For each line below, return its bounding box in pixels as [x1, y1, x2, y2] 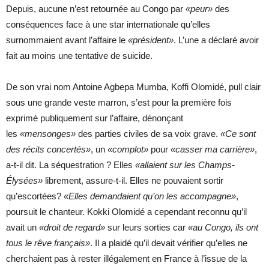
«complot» [107, 144, 148, 154]
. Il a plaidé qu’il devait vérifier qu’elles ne [90, 237, 247, 248]
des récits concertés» [6, 144, 91, 154]
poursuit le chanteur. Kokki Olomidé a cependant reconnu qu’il [6, 206, 247, 217]
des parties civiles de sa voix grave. [78, 128, 218, 139]
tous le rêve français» [6, 237, 90, 248]
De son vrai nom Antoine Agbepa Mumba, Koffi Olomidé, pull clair [6, 81, 261, 92]
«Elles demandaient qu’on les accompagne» [64, 190, 236, 201]
